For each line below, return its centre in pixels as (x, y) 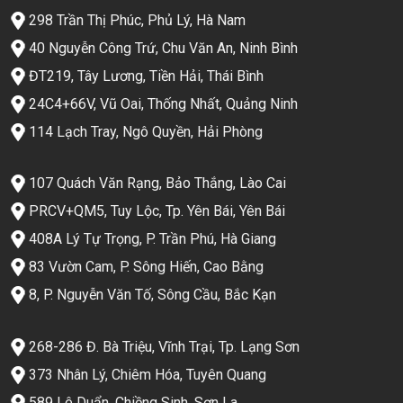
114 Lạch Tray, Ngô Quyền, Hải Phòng (145, 131)
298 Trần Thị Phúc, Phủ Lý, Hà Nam (137, 20)
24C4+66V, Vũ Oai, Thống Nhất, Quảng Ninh (163, 103)
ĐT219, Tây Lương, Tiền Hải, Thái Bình (146, 76)
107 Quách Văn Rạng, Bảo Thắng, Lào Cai (157, 184)
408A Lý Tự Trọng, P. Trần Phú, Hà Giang (152, 239)
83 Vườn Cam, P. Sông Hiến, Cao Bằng (146, 267)
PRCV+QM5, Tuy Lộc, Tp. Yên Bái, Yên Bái (157, 211)
